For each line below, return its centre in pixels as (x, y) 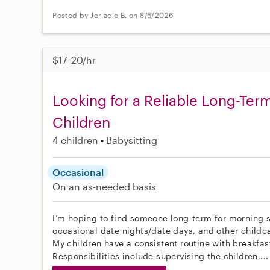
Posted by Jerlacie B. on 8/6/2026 (113, 15)
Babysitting (132, 140)
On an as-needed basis (105, 186)
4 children (76, 140)
